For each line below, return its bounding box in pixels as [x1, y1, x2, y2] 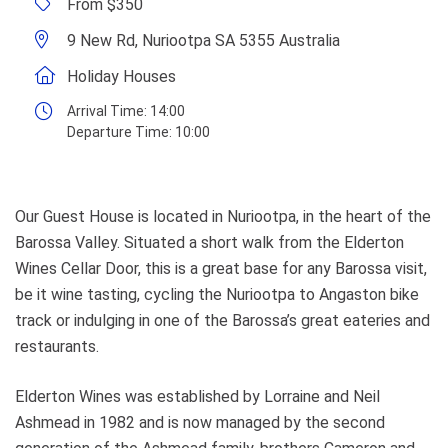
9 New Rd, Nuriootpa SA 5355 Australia [67, 31, 340, 50]
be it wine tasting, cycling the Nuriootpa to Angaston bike [15, 285, 419, 304]
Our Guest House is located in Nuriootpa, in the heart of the [15, 207, 431, 226]
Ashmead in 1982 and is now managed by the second [15, 413, 385, 432]
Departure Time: [67, 124, 172, 140]
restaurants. [15, 337, 99, 356]
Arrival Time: [67, 103, 147, 119]
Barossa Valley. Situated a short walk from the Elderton [15, 233, 404, 252]
